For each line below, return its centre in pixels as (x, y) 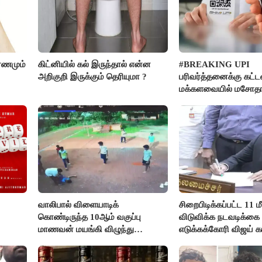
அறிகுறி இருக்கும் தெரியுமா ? (93, 77)
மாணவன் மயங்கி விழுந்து (86, 230)
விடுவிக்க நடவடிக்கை (219, 217)
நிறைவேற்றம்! (204, 101)
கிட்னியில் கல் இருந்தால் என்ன (95, 65)
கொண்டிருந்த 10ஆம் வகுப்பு (90, 217)
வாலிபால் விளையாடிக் (79, 205)
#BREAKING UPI (214, 65)
